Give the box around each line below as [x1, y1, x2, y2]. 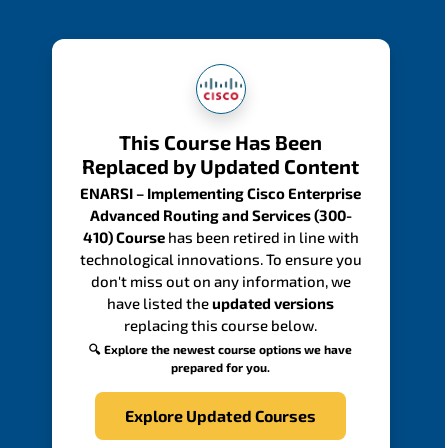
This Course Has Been [119, 129, 323, 154]
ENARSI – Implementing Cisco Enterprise [80, 183, 362, 202]
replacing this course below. [124, 315, 318, 334]
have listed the [107, 293, 213, 312]
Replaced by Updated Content [82, 153, 360, 178]
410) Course [82, 227, 165, 246]
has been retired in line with [164, 227, 359, 246]
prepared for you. [171, 359, 271, 374]
